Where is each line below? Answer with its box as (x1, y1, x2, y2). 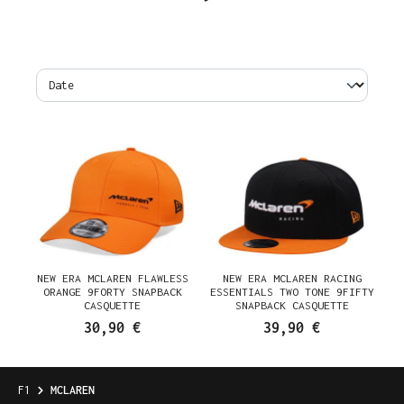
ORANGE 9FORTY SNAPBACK (42, 284, 182, 298)
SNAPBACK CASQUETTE (234, 298, 349, 312)
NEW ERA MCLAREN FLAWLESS (36, 271, 188, 285)
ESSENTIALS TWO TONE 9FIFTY (209, 284, 374, 298)
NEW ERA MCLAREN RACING (222, 271, 362, 285)
